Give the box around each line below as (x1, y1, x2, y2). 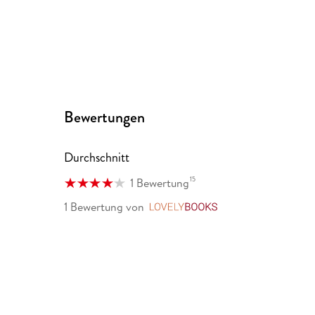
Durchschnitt (64, 148, 130, 167)
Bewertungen (64, 106, 146, 129)
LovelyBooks (223, 200, 285, 216)
